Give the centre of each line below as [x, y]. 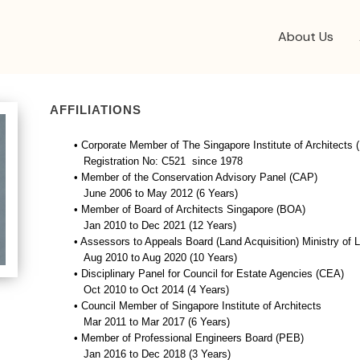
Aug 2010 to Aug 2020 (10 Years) [155, 258]
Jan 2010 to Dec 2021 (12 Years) [155, 225]
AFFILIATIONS [96, 110]
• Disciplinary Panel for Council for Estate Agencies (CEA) [209, 274]
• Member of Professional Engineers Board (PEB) [189, 338]
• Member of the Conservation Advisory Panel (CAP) [196, 177]
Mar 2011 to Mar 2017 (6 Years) [152, 322]
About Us [306, 37]
